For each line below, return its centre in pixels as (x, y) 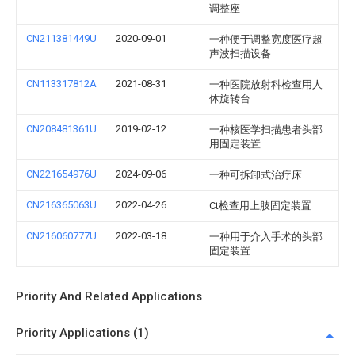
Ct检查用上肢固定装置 (260, 206)
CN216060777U (61, 236)
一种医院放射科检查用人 (266, 84)
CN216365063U (61, 205)
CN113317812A (61, 84)
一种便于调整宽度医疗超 (266, 39)
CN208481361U (61, 129)
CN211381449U (61, 38)
